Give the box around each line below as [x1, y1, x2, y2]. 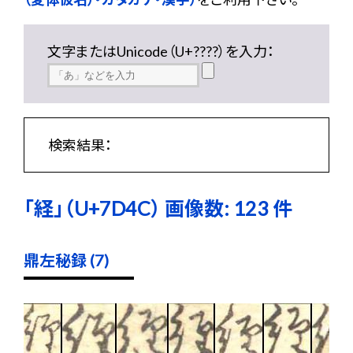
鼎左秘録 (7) [24, 251, 109, 269]
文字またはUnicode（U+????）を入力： [47, 43, 274, 60]
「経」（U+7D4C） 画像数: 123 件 [24, 196, 292, 220]
